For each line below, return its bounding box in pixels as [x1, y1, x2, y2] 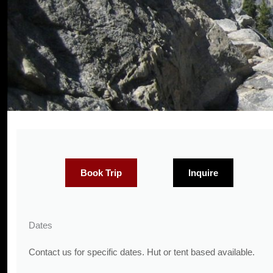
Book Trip [80, 168, 122, 178]
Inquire [188, 168, 219, 178]
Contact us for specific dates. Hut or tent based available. [29, 247, 255, 257]
